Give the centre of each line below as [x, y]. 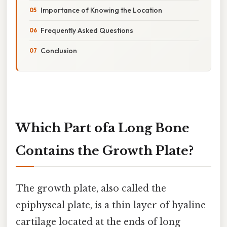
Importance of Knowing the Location [101, 10]
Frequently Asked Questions [87, 30]
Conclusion [59, 50]
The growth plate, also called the [91, 188]
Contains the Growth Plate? [105, 150]
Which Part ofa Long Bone [103, 128]
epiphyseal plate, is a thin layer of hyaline [111, 205]
